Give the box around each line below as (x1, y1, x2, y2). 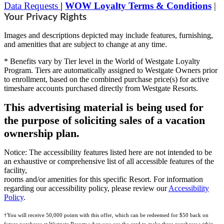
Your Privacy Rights (4, 12, 86, 22)
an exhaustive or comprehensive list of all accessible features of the (4, 157, 214, 166)
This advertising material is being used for (4, 101, 203, 114)
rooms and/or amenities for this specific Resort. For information (4, 175, 203, 184)
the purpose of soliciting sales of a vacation (4, 114, 205, 127)
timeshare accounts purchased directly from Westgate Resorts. (4, 84, 198, 93)
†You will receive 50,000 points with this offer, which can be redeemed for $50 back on (4, 212, 208, 218)
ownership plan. (4, 127, 79, 140)
